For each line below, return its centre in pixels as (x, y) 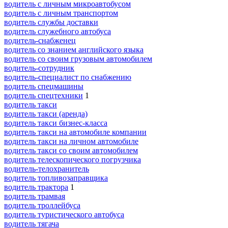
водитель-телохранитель (47, 168)
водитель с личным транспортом (61, 13)
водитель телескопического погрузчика (73, 159)
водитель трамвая (35, 196)
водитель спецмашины (44, 86)
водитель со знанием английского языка (74, 49)
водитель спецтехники (44, 95)
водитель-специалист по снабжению (68, 77)
